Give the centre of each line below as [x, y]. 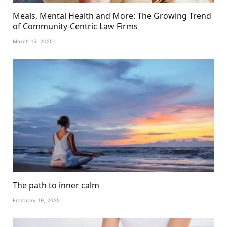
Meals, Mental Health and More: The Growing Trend [112, 16]
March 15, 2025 [33, 41]
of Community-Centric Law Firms [75, 27]
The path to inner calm [56, 186]
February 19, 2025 [36, 200]
